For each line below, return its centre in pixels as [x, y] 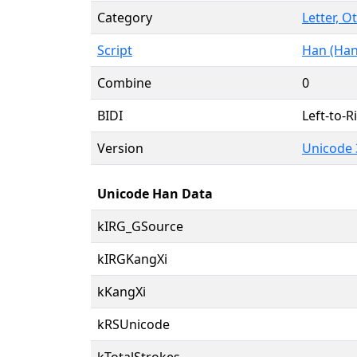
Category [125, 17]
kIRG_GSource [140, 226]
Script [115, 50]
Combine [124, 82]
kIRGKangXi [132, 259]
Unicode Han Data [155, 193]
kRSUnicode [133, 324]
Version [120, 148]
